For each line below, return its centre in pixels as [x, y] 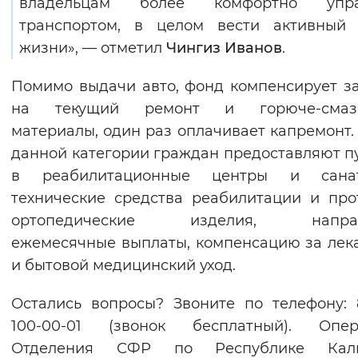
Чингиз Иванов [224, 48]
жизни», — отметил [93, 48]
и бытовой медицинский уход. [123, 266]
